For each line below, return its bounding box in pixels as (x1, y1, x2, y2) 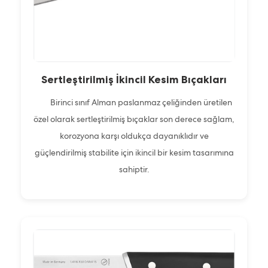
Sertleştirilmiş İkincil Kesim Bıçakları (41, 72, 227, 86)
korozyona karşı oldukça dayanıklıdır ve (59, 130, 209, 141)
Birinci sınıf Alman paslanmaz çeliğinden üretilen (36, 96, 232, 108)
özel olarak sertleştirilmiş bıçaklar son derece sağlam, (33, 113, 234, 124)
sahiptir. (118, 163, 150, 175)
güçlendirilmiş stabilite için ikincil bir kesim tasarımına (34, 147, 234, 158)
